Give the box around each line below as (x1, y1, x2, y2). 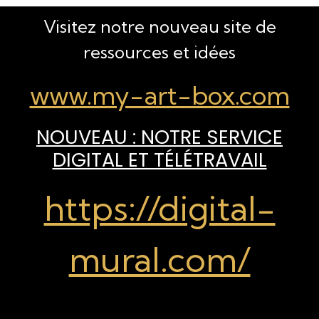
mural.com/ (68, 238, 251, 281)
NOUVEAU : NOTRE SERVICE (36, 122, 283, 151)
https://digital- (43, 187, 276, 229)
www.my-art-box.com (29, 78, 290, 111)
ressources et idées (83, 41, 236, 63)
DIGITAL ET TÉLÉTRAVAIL (52, 145, 267, 174)
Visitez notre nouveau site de (43, 15, 276, 37)
